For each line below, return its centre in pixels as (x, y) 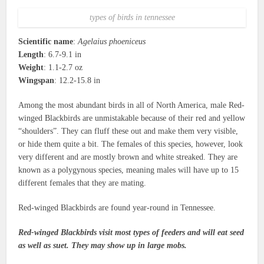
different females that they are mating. (82, 183)
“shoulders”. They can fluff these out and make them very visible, (128, 131)
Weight (31, 67)
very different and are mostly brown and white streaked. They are (128, 157)
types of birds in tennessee (132, 17)
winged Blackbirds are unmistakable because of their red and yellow (132, 118)
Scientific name (46, 41)
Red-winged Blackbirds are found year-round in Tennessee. (117, 207)
